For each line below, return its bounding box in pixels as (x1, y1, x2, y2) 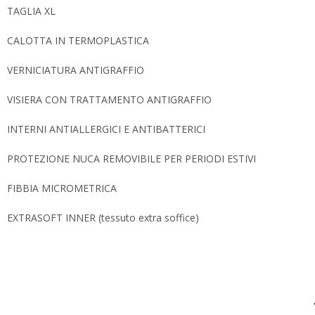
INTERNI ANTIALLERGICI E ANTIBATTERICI (7, 122, 205, 136)
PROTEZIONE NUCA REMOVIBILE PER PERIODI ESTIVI (7, 151, 256, 165)
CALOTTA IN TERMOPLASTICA (7, 33, 149, 47)
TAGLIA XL (7, 4, 56, 18)
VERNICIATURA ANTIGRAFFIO (7, 63, 144, 77)
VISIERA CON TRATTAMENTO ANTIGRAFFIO (7, 92, 212, 106)
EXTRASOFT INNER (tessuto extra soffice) (7, 210, 199, 224)
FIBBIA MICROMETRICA (7, 181, 117, 195)
